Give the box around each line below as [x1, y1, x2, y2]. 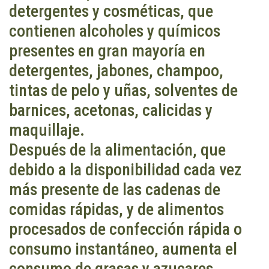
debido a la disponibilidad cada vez [9, 160, 241, 180]
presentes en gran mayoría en [9, 41, 205, 61]
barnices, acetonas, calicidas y [9, 100, 213, 121]
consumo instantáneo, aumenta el [9, 239, 237, 259]
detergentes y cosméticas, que [9, 1, 213, 22]
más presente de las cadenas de [9, 180, 220, 200]
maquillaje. [9, 120, 85, 141]
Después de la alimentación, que [9, 140, 226, 160]
